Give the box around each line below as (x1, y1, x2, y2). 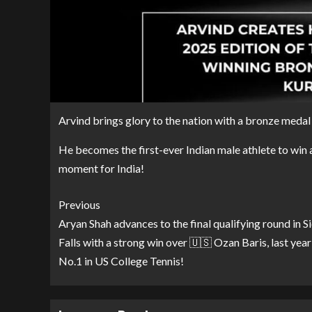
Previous (58, 198, 100, 212)
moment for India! (58, 162, 144, 175)
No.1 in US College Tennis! (58, 254, 184, 268)
